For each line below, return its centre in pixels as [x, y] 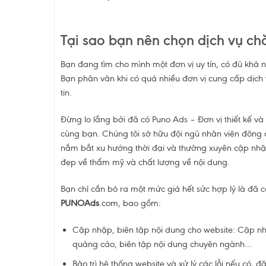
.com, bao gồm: [130, 203]
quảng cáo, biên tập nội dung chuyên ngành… [162, 244]
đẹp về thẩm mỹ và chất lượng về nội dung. [145, 162]
